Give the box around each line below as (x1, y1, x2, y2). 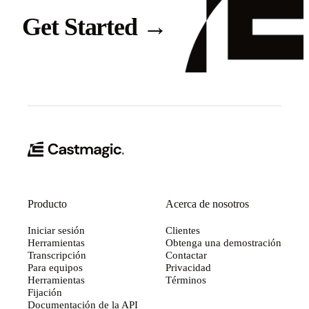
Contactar (166, 249, 207, 261)
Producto (28, 198, 67, 210)
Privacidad (166, 261, 211, 274)
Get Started (22, 12, 143, 41)
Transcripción (28, 249, 86, 261)
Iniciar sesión (28, 224, 85, 237)
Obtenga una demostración (166, 237, 281, 249)
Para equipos (28, 261, 83, 274)
